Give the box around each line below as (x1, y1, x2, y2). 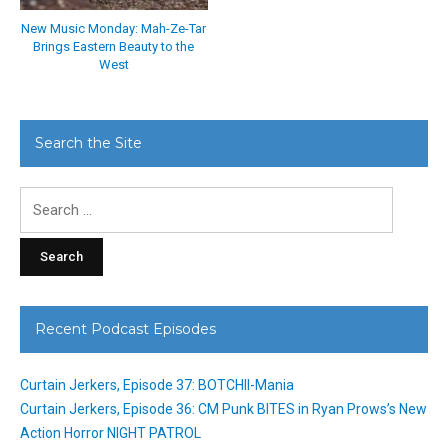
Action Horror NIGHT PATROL (20, 425, 201, 442)
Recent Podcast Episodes (35, 320, 216, 339)
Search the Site (35, 134, 142, 153)
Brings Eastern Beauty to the (33, 38, 195, 54)
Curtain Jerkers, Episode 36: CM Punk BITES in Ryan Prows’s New (20, 401, 427, 418)
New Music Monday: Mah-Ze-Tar (21, 20, 207, 36)
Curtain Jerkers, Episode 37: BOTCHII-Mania (20, 377, 294, 394)
